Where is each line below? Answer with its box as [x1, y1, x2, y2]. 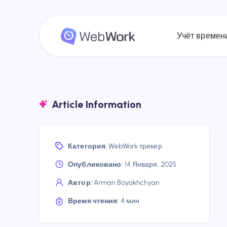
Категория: [68, 142, 107, 150]
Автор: [68, 178, 92, 187]
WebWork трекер [108, 142, 162, 150]
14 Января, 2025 [123, 160, 177, 169]
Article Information [52, 98, 141, 110]
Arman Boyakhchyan [93, 178, 160, 187]
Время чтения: [68, 197, 119, 205]
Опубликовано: [68, 160, 123, 169]
